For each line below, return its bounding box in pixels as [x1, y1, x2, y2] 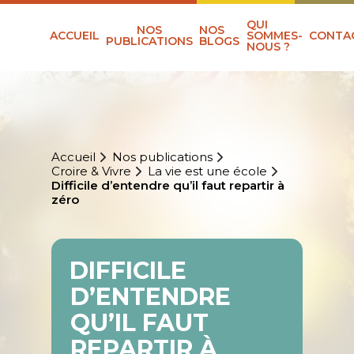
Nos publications [111, 149, 213, 165]
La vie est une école [147, 164, 267, 179]
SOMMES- [246, 28, 303, 43]
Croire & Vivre [51, 164, 131, 179]
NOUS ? [246, 40, 290, 55]
